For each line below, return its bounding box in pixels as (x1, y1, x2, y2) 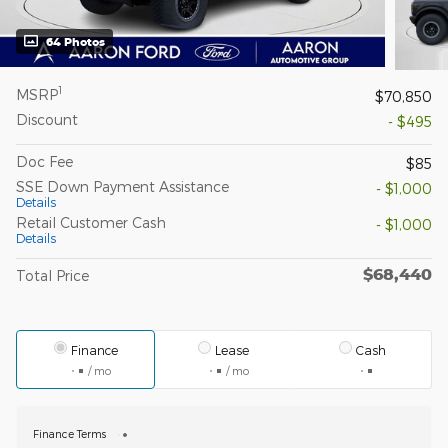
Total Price (16, 266, 89, 284)
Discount (16, 110, 78, 128)
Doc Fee (16, 152, 73, 170)
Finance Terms (33, 426, 106, 440)
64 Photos (46, 34, 105, 48)
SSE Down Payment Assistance (16, 177, 229, 195)
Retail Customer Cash (16, 213, 166, 231)
